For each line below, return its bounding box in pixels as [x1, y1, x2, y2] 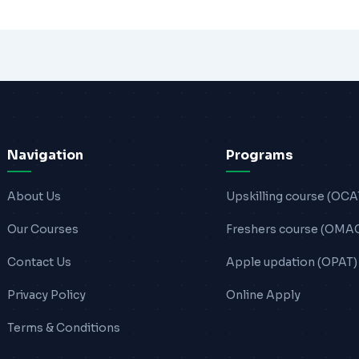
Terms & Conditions [7, 321, 121, 336]
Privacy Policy [7, 288, 87, 303]
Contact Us [7, 255, 72, 270]
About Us [7, 189, 62, 204]
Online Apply [226, 288, 301, 303]
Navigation [7, 147, 84, 164]
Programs [226, 147, 294, 164]
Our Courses [7, 222, 79, 237]
